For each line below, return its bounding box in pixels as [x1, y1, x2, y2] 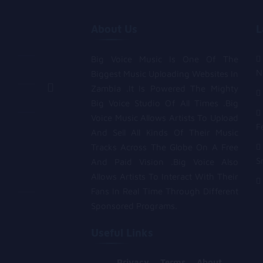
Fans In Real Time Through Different [91, 186, 238, 197]
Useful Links [91, 226, 153, 239]
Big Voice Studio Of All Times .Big [91, 98, 238, 109]
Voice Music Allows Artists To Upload [91, 113, 238, 123]
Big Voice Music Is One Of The [91, 54, 238, 65]
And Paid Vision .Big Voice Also [91, 157, 238, 167]
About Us [91, 23, 137, 36]
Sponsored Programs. [91, 201, 177, 211]
